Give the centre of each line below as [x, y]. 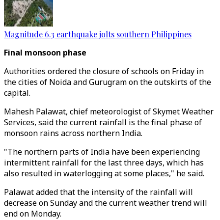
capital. [17, 93]
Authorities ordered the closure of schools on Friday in [104, 71]
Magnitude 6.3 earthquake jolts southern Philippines [98, 34]
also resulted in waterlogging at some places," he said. [104, 173]
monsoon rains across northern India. [73, 133]
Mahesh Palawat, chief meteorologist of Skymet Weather [109, 111]
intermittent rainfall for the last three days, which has [104, 163]
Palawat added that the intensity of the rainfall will [98, 192]
